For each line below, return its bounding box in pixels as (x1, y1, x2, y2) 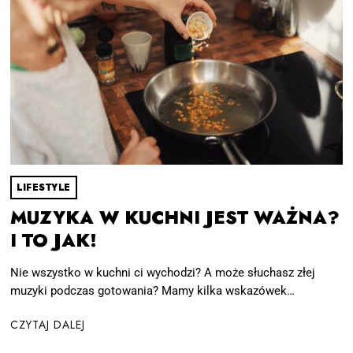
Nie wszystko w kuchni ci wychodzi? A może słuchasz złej (10, 266, 316, 281)
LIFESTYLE (17, 180, 71, 195)
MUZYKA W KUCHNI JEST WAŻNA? (10, 204, 340, 231)
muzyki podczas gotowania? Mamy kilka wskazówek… (10, 284, 295, 299)
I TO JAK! (10, 227, 98, 254)
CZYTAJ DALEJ (10, 316, 86, 333)
